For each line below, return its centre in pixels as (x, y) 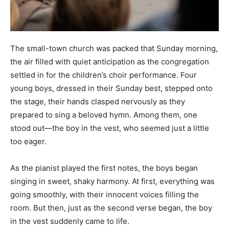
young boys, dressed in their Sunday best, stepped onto (111, 88)
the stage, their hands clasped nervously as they (98, 101)
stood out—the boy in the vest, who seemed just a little (110, 128)
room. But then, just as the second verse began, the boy (111, 208)
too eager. (28, 141)
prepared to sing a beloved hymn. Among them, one (104, 114)
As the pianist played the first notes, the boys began (104, 168)
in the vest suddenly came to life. (70, 221)
